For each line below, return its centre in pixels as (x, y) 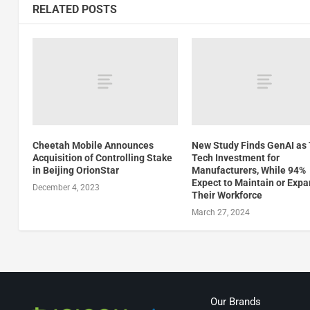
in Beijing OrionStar (75, 171)
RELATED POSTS (74, 10)
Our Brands (235, 301)
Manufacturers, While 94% (249, 171)
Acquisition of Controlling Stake (102, 158)
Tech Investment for (236, 158)
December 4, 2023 (66, 188)
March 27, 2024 (221, 213)
